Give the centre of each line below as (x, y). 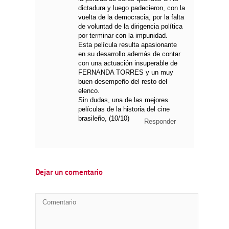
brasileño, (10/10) (104, 119)
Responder (160, 122)
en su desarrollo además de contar (130, 54)
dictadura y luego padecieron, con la (132, 8)
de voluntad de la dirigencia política (131, 27)
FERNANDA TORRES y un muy (126, 73)
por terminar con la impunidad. (123, 36)
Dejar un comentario (69, 173)
